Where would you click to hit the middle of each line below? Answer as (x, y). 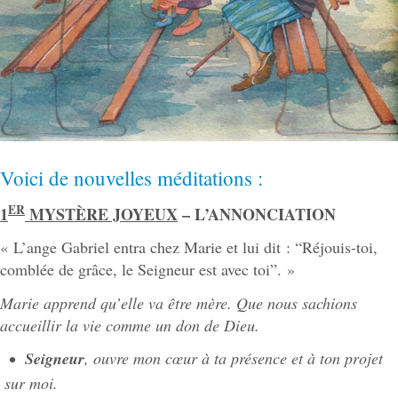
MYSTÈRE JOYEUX (101, 214)
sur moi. (31, 382)
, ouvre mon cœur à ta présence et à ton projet (234, 358)
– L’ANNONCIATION (257, 214)
